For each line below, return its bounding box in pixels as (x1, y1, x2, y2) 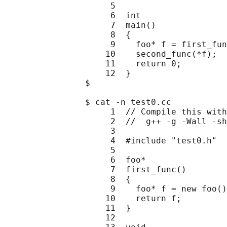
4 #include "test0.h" (4, 136, 217, 146)
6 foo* (4, 155, 146, 165)
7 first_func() (4, 165, 186, 175)
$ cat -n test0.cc (4, 97, 171, 107)
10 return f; (4, 194, 181, 204)
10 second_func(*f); (4, 49, 217, 59)
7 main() (4, 20, 156, 30)
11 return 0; (4, 59, 181, 69)
